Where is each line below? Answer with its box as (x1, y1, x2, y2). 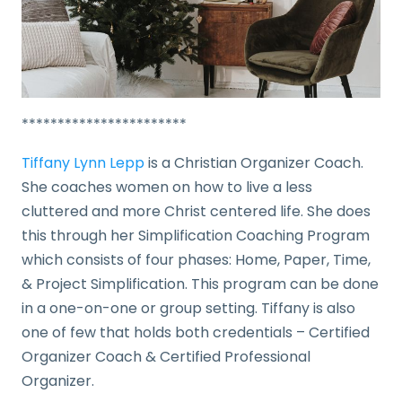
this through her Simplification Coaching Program (22, 224, 370, 246)
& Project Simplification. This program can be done (22, 273, 379, 294)
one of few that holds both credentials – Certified (22, 321, 370, 343)
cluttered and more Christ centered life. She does (22, 200, 371, 222)
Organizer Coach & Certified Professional (22, 345, 310, 367)
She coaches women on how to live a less (22, 176, 312, 197)
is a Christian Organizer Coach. (144, 152, 363, 173)
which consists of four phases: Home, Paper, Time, (22, 249, 371, 270)
